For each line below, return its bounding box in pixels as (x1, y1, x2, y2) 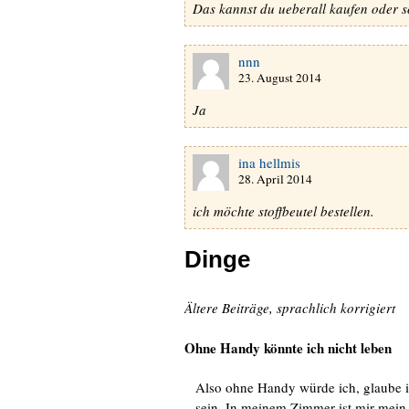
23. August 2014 (238, 69, 321, 86)
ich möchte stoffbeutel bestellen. (193, 202, 374, 220)
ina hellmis (238, 153, 300, 172)
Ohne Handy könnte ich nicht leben (184, 338, 392, 358)
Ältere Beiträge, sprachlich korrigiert (184, 299, 395, 317)
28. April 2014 (238, 171, 312, 187)
